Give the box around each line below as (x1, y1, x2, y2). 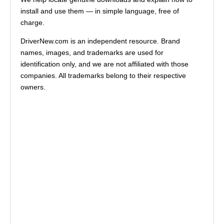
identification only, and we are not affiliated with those (20, 59, 188, 68)
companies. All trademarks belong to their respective (20, 71, 186, 79)
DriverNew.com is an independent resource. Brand (20, 36, 180, 45)
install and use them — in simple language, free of (20, 6, 179, 15)
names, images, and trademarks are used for (20, 48, 163, 56)
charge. (20, 18, 44, 26)
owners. (20, 82, 45, 91)
